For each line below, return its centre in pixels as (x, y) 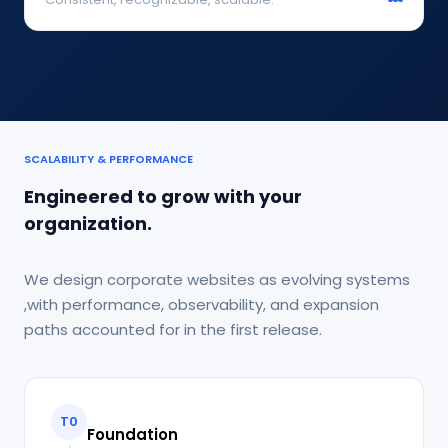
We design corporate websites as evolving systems (217, 279)
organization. (88, 223)
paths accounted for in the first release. (173, 329)
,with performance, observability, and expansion (201, 304)
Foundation (132, 435)
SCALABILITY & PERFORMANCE (108, 158)
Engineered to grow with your (163, 196)
